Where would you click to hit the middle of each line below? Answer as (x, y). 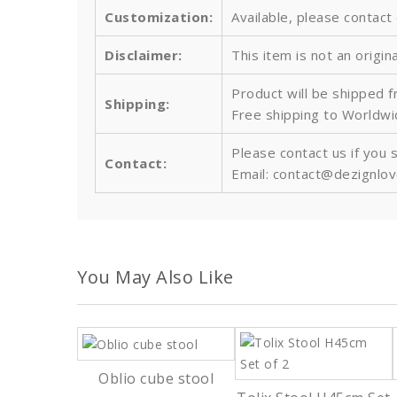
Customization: (159, 17)
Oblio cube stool (156, 378)
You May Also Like (156, 277)
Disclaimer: (144, 55)
